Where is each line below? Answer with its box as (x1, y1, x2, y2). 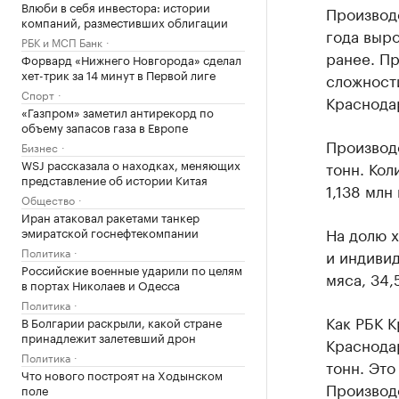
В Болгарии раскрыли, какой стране (21, 313, 222, 330)
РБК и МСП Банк (21, 33, 102, 50)
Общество (21, 191, 75, 208)
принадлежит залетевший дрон (21, 328, 196, 346)
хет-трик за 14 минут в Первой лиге (21, 65, 216, 83)
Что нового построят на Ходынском (21, 365, 223, 383)
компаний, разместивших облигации (21, 12, 228, 30)
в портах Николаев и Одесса (21, 275, 180, 293)
